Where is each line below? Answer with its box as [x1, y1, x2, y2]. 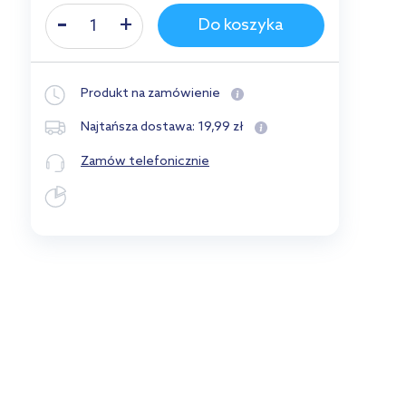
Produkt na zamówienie [81, 86, 220, 101]
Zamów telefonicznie [81, 153, 209, 169]
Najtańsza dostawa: [81, 120, 198, 136]
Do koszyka [198, 15, 284, 35]
